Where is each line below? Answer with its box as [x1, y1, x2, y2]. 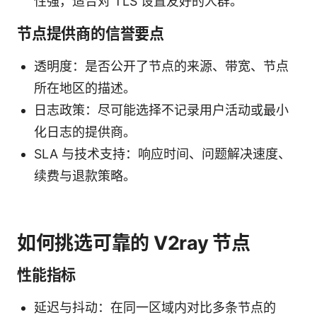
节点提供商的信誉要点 [17, 24, 164, 42]
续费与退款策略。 [34, 168, 136, 183]
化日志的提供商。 [34, 124, 136, 139]
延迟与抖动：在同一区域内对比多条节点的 [34, 299, 276, 315]
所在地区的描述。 [34, 80, 136, 96]
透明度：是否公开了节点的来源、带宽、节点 [34, 58, 289, 74]
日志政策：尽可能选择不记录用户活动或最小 [34, 102, 289, 117]
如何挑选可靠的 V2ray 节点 [17, 231, 250, 255]
